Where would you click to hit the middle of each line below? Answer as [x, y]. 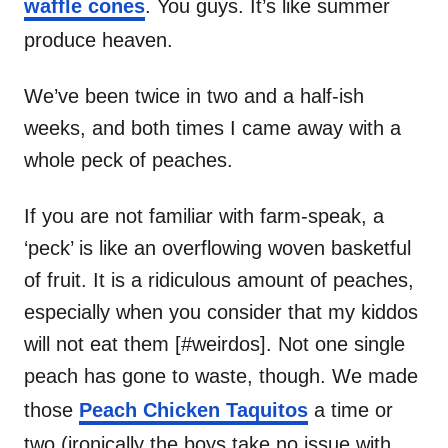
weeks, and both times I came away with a [212, 127]
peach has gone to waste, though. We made [221, 375]
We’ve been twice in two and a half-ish [194, 95]
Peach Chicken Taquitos [193, 409]
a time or [350, 409]
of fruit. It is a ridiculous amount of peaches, [219, 279]
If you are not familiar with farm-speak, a [204, 215]
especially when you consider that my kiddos [221, 311]
